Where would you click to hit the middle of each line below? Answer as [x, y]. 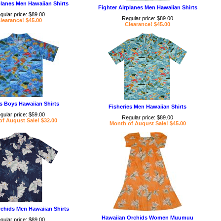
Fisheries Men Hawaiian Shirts [147, 107]
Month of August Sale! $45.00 [147, 123]
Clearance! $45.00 [147, 24]
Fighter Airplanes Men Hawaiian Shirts [147, 7]
